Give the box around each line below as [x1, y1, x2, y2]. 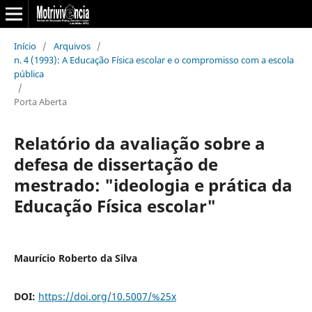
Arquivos [53, 39, 91, 52]
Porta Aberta [13, 95, 67, 108]
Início [13, 39, 36, 52]
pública [13, 67, 44, 80]
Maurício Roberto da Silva [13, 251, 137, 265]
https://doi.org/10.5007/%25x [38, 289, 176, 303]
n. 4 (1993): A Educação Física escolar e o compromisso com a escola [13, 53, 294, 66]
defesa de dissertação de [13, 152, 218, 175]
